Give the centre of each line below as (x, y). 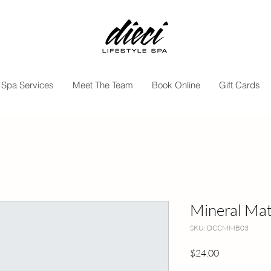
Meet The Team (103, 85)
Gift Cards (240, 85)
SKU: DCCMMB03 (219, 228)
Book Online (176, 85)
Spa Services (28, 85)
